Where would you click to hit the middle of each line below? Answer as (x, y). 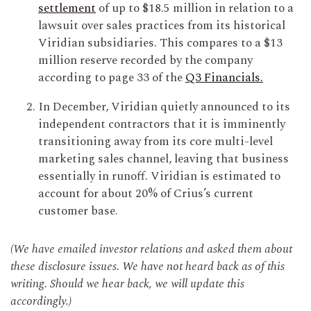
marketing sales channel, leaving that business (163, 159)
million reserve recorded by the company (145, 60)
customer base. (78, 211)
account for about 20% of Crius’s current (146, 194)
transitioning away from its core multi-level (155, 142)
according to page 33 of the (112, 78)
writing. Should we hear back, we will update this (127, 284)
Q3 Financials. (224, 78)
